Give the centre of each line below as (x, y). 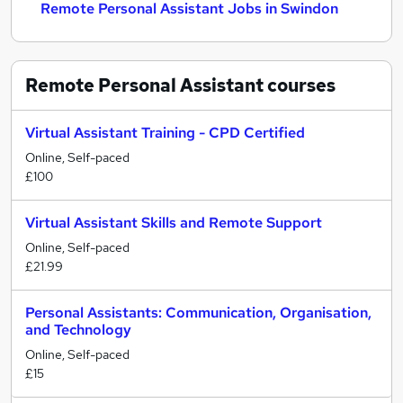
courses (300, 85)
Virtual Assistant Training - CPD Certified (165, 133)
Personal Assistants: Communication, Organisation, (198, 313)
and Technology (78, 330)
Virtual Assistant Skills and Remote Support (174, 223)
